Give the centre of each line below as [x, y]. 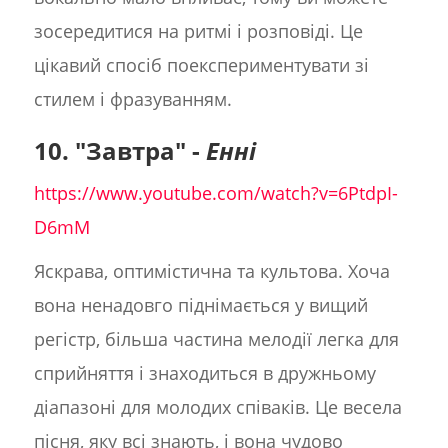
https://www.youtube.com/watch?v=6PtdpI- [215, 193]
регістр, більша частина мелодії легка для [216, 339]
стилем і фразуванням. [132, 99]
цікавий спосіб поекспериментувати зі [201, 65]
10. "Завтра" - [119, 151]
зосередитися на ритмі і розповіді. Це [198, 31]
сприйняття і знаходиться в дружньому [204, 373]
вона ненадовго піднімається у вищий [200, 305]
